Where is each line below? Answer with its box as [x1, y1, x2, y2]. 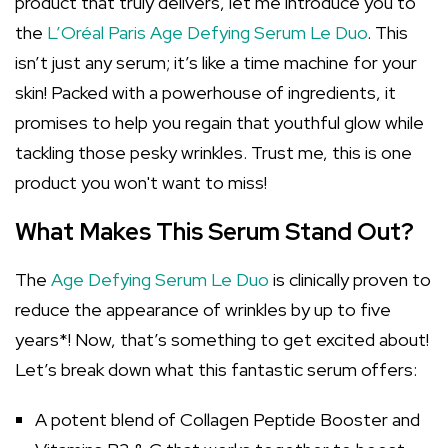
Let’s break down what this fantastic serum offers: [15, 358, 417, 381]
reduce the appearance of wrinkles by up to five [15, 298, 391, 321]
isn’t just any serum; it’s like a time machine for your [15, 51, 417, 74]
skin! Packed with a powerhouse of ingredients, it [15, 81, 396, 104]
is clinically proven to [269, 268, 431, 291]
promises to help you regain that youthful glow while [15, 111, 424, 134]
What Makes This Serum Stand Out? [15, 216, 414, 247]
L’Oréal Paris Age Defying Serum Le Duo [47, 21, 367, 44]
